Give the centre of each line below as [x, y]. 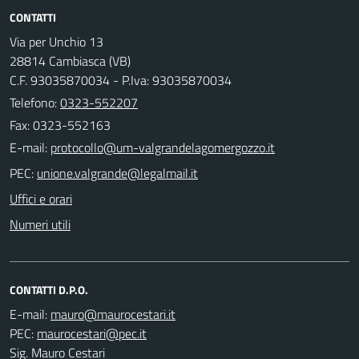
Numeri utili [40, 224]
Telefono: [35, 102]
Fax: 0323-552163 [60, 125]
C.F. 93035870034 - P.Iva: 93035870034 [121, 80]
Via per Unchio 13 [56, 41]
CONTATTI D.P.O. [49, 289]
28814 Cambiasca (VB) [70, 61]
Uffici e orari [41, 198]
